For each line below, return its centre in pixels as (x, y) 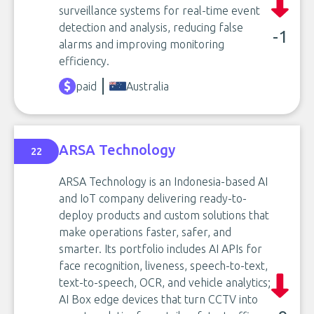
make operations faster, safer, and (145, 232)
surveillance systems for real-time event (159, 11)
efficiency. (84, 61)
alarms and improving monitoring (142, 44)
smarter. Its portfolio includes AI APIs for (161, 249)
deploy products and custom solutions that (164, 215)
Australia (148, 86)
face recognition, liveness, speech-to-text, (163, 266)
